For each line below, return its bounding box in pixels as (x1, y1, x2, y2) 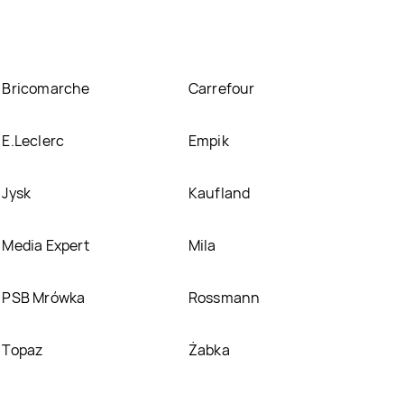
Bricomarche (2, 78, 90, 98)
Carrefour (188, 78, 255, 98)
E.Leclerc (2, 130, 65, 151)
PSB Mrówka (2, 287, 86, 308)
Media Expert (2, 234, 89, 255)
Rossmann (188, 287, 261, 308)
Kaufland (188, 182, 251, 203)
